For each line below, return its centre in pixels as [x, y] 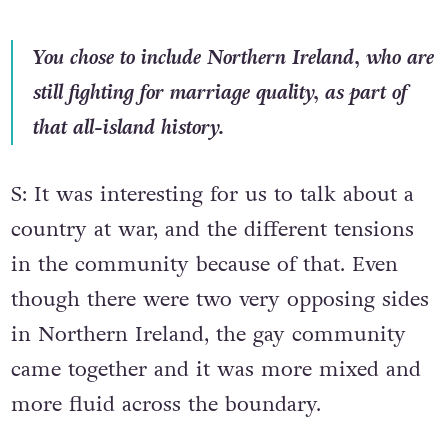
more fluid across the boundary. [165, 405]
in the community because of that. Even [204, 265]
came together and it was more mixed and [215, 370]
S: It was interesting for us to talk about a [212, 195]
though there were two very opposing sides [219, 300]
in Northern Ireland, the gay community [208, 335]
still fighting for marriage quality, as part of [219, 92]
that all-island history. [128, 127]
